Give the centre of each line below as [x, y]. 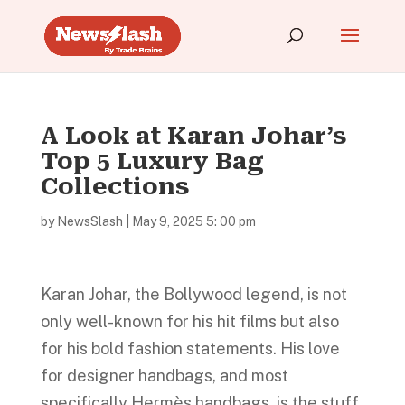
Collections [115, 186]
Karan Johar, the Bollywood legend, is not [193, 294]
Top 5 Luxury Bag [152, 161]
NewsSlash [89, 221]
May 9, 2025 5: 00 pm [193, 221]
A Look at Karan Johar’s [193, 136]
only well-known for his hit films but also [189, 321]
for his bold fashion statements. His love [190, 348]
